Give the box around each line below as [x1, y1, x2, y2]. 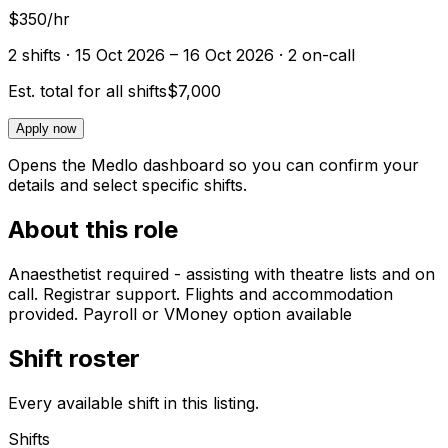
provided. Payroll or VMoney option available [8, 304, 352, 325]
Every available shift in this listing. [8, 393, 259, 414]
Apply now [16, 121, 76, 137]
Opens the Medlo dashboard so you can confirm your [8, 155, 419, 176]
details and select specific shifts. [8, 175, 247, 196]
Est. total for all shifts [8, 81, 167, 102]
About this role [8, 215, 178, 245]
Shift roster [8, 344, 140, 374]
